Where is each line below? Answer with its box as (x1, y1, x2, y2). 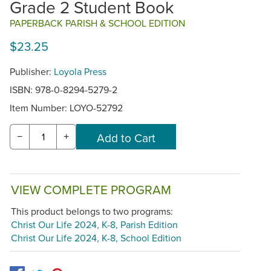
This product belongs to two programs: (11, 204, 173, 218)
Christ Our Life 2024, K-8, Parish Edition (11, 218, 178, 232)
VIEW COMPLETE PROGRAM (11, 180, 171, 198)
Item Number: (10, 101, 70, 115)
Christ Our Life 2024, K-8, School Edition (11, 231, 181, 245)
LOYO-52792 (70, 101, 123, 115)
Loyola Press (54, 65, 106, 79)
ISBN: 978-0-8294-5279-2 (10, 83, 117, 97)
